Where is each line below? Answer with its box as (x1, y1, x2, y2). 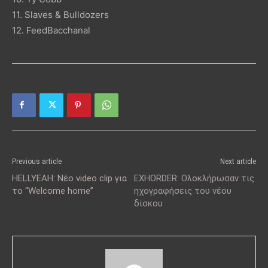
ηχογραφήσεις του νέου (134, 185, 232, 196)
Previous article (12, 157, 62, 166)
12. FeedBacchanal (12, 24, 90, 36)
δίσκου (134, 197, 163, 209)
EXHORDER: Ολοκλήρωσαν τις (134, 172, 254, 184)
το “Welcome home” (12, 185, 93, 196)
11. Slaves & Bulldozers (12, 8, 109, 20)
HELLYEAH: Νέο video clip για (12, 172, 127, 184)
